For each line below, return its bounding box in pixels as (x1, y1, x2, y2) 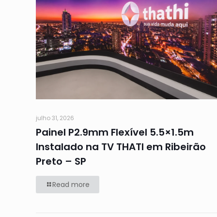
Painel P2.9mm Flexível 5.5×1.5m (36, 125, 194, 139)
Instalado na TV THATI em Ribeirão (36, 140, 206, 154)
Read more (52, 180, 90, 190)
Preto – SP (36, 155, 86, 169)
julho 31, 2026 (36, 114, 74, 123)
